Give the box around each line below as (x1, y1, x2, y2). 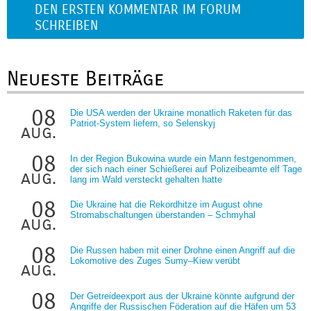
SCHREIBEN (35, 17, 98, 34)
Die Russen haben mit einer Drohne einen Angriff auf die (70, 244, 295, 255)
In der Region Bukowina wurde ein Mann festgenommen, (70, 153, 296, 164)
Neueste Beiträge (7, 66, 164, 91)
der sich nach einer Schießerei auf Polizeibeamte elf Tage (70, 163, 302, 174)
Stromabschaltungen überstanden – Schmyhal (70, 209, 255, 220)
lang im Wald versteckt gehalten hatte (70, 174, 222, 185)
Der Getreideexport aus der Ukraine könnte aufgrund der (70, 290, 294, 301)
